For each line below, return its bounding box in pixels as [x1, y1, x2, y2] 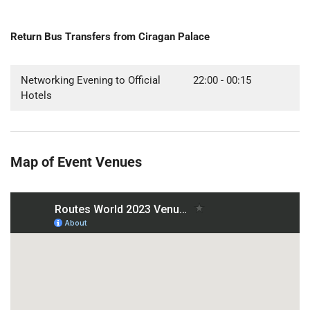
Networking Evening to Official [21, 73, 161, 86]
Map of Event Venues [10, 153, 145, 170]
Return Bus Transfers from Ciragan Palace [10, 30, 210, 43]
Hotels [21, 89, 52, 102]
